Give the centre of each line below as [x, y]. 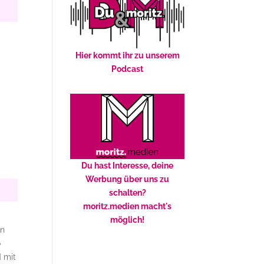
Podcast [128, 69]
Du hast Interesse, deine [128, 166]
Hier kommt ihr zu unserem [127, 55]
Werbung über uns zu [128, 179]
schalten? [127, 193]
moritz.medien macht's [128, 206]
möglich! [128, 220]
